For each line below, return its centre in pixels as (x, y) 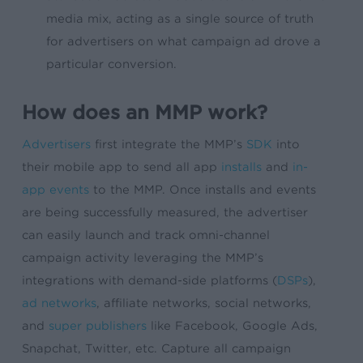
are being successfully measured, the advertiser (165, 212)
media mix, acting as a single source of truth (180, 19)
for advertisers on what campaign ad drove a (184, 41)
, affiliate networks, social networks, (204, 303)
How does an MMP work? (145, 113)
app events (56, 190)
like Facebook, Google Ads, (233, 326)
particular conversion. (112, 64)
